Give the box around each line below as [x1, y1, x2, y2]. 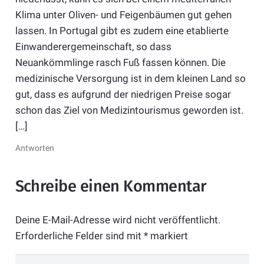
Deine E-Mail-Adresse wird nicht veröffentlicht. [15, 213, 220, 226]
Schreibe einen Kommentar [15, 177, 210, 196]
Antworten [15, 143, 54, 153]
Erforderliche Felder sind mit [15, 229, 144, 242]
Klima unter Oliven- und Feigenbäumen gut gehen [15, 9, 232, 21]
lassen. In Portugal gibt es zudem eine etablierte [15, 25, 229, 37]
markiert [147, 229, 188, 242]
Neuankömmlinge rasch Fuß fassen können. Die [15, 57, 226, 69]
